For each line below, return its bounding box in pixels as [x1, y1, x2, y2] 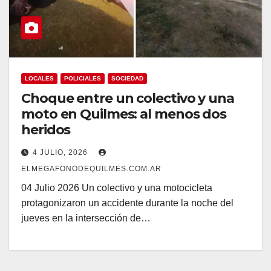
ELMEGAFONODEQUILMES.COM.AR [21, 165, 162, 174]
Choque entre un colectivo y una [21, 90, 234, 107]
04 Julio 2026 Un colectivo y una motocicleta [21, 183, 212, 194]
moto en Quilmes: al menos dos [21, 106, 227, 123]
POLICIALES [64, 75, 101, 82]
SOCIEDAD [111, 75, 143, 82]
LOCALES [25, 75, 54, 82]
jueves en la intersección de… [21, 213, 151, 224]
